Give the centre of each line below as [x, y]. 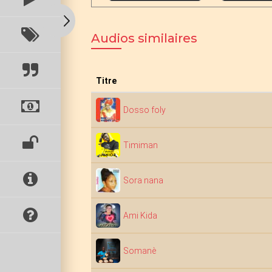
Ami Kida [140, 216]
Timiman [141, 145]
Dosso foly [144, 110]
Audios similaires [144, 38]
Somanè [140, 251]
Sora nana [143, 180]
